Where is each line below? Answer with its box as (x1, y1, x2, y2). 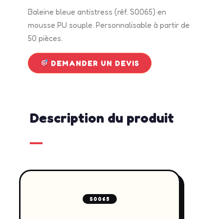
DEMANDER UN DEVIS (48, 58, 140, 68)
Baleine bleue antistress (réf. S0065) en (28, 6, 167, 17)
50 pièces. (28, 33, 63, 43)
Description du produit (30, 109, 175, 127)
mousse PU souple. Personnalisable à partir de (28, 20, 190, 30)
